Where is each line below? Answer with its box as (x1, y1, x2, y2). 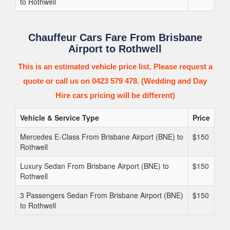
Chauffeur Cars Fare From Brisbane (28, 32, 202, 43)
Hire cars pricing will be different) (55, 91, 175, 100)
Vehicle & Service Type (20, 112, 99, 123)
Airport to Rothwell (68, 43, 162, 54)
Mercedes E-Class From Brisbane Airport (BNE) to (20, 131, 183, 142)
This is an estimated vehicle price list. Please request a (17, 62, 213, 71)
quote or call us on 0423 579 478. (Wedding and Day (23, 76, 207, 85)
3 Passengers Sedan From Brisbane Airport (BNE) (20, 190, 183, 200)
